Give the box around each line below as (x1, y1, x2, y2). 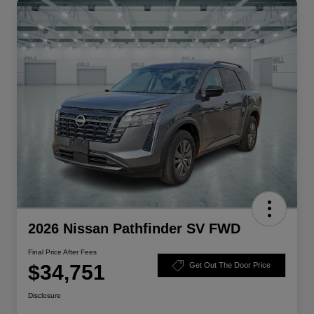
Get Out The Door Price (189, 261, 271, 270)
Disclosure (28, 291, 61, 299)
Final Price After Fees (28, 247, 97, 256)
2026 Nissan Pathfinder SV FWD (28, 220, 240, 236)
